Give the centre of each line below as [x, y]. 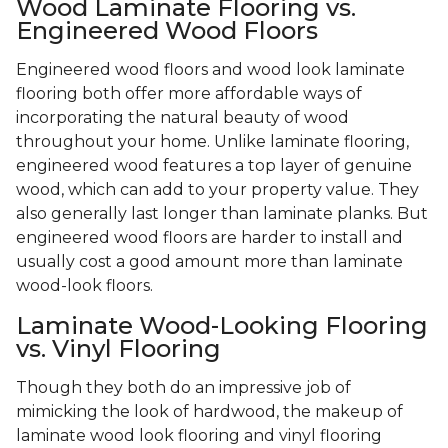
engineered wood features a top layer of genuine [214, 166]
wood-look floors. [86, 286]
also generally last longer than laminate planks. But [222, 214]
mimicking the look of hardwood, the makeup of [209, 412]
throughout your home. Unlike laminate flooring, [212, 142]
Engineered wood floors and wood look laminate [210, 70]
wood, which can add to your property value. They [217, 190]
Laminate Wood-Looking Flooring [222, 326]
